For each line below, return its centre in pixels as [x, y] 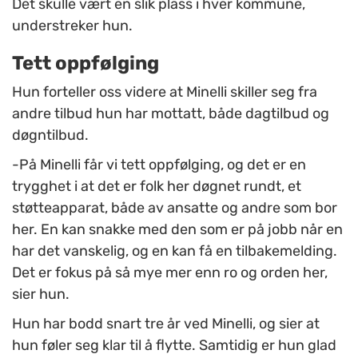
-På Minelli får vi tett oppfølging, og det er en [159, 165]
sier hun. [41, 294]
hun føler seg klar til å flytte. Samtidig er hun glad [174, 346]
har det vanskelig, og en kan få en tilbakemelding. [175, 251]
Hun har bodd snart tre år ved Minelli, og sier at [166, 324]
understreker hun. [72, 26]
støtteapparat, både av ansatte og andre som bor [175, 208]
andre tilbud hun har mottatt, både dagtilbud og [171, 114]
